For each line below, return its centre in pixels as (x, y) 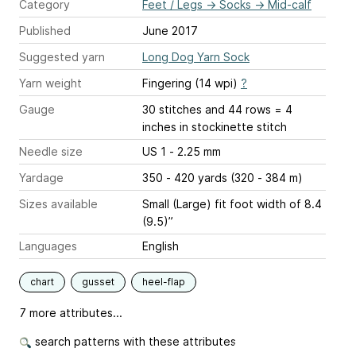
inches (159, 126)
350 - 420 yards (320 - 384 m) (222, 177)
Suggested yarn (62, 56)
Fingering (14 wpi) (192, 83)
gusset (98, 281)
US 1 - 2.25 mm (195, 151)
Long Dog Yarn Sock (196, 56)
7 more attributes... (71, 312)
